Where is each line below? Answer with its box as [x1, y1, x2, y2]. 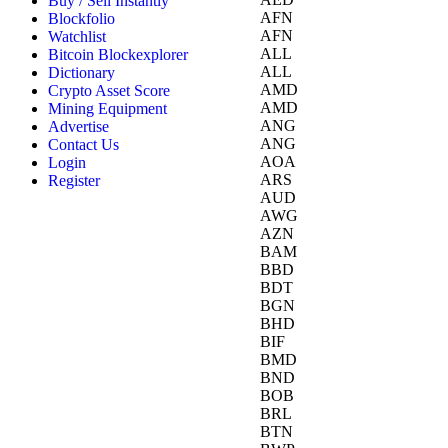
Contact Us [48, 136, 119, 153]
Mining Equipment [48, 100, 167, 117]
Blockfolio [48, 10, 115, 27]
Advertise [48, 118, 109, 135]
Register [48, 172, 100, 189]
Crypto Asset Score [48, 82, 170, 99]
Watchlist [48, 28, 106, 45]
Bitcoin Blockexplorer [48, 46, 188, 63]
